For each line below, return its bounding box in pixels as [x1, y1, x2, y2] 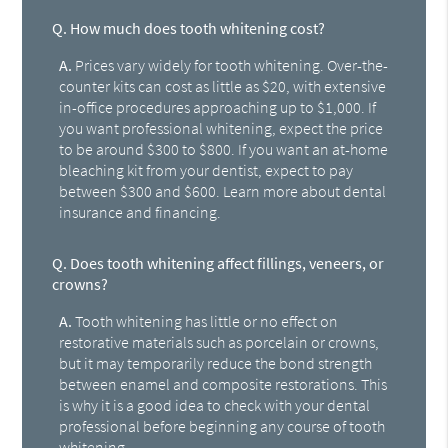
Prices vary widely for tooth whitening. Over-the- [72, 55, 389, 76]
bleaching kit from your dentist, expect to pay [59, 160, 354, 181]
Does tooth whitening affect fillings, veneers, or [67, 253, 385, 274]
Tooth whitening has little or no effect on [72, 311, 339, 332]
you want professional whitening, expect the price [59, 118, 384, 139]
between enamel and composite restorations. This [59, 374, 388, 395]
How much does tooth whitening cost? [67, 18, 326, 39]
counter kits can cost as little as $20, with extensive [59, 76, 387, 97]
